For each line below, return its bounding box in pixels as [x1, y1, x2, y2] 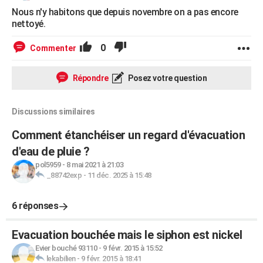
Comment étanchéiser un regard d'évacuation [12, 128, 245, 142]
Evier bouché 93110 [35, 244, 97, 252]
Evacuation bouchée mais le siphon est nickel [12, 228, 242, 242]
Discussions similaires [12, 107, 95, 116]
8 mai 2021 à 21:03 [66, 160, 123, 169]
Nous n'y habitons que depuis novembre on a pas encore [12, 6, 238, 18]
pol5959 [35, 160, 61, 169]
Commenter [30, 43, 76, 53]
